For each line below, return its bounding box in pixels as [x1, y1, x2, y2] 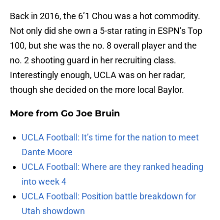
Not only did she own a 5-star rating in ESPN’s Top [10, 26, 202, 36]
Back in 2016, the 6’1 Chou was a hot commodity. [10, 11, 200, 22]
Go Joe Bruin [61, 108, 120, 119]
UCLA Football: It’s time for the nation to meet [22, 132, 199, 143]
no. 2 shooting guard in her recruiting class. [10, 55, 176, 66]
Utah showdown [22, 206, 85, 217]
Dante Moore [22, 147, 73, 158]
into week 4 [22, 176, 66, 187]
